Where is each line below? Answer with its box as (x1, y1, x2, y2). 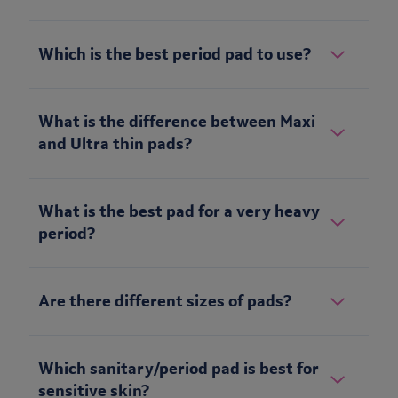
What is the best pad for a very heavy (38, 202, 320, 222)
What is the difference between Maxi (38, 112, 315, 132)
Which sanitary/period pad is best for (38, 359, 319, 379)
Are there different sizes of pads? (38, 291, 291, 312)
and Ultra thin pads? (38, 134, 192, 155)
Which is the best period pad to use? (38, 44, 311, 65)
